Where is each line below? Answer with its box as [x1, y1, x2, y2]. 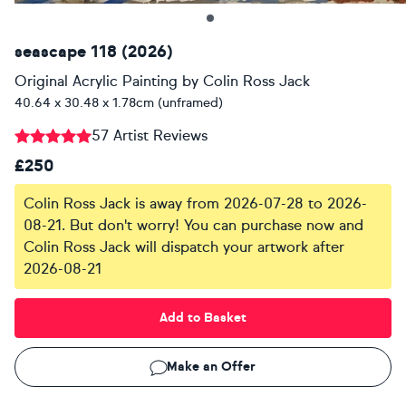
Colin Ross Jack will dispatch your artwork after [24, 237, 344, 256]
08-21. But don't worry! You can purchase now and [24, 216, 363, 234]
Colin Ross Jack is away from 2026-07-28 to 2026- [24, 194, 367, 212]
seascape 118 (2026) [14, 41, 173, 62]
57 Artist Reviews [92, 126, 208, 144]
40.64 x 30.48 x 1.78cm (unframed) [14, 94, 223, 111]
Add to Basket [159, 310, 246, 326]
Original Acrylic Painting [14, 72, 178, 90]
